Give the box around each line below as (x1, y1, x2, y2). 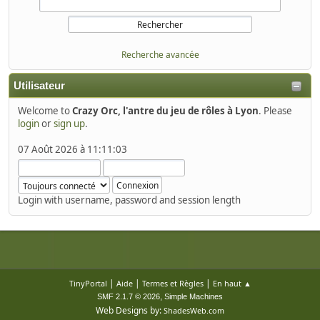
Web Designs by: (96, 304, 164, 317)
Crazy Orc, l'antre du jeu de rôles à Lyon (72, 104, 259, 118)
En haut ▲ (212, 278, 251, 289)
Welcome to (18, 104, 72, 118)
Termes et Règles (141, 278, 204, 289)
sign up (54, 117, 85, 131)
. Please (259, 104, 292, 118)
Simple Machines (164, 292, 223, 301)
